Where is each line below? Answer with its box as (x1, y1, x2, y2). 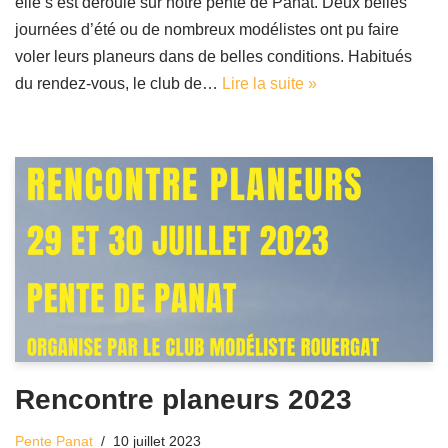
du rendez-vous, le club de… (15, 74, 222, 92)
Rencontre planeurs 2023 (15, 383, 352, 415)
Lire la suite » (222, 74, 317, 92)
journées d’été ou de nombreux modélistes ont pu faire (15, 20, 399, 38)
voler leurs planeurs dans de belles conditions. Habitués (15, 47, 412, 65)
